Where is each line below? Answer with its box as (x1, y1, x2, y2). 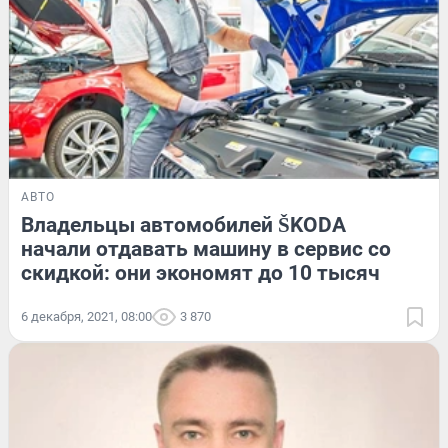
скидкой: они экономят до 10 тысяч (21, 260, 380, 285)
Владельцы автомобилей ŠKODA (21, 212, 346, 237)
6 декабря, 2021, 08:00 (21, 308, 152, 324)
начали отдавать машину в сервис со (21, 236, 391, 261)
